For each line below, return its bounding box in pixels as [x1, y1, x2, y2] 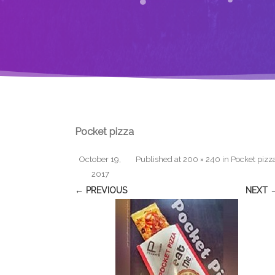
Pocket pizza [75, 126, 134, 137]
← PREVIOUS [75, 185, 127, 195]
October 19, [79, 155, 121, 164]
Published [136, 155, 174, 164]
